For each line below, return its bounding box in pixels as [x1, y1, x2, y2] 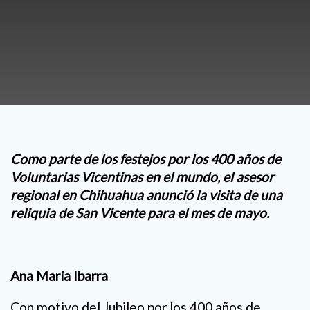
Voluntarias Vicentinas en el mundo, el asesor [10, 169, 274, 185]
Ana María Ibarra [10, 267, 108, 284]
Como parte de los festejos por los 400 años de [10, 151, 281, 167]
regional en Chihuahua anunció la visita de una [10, 187, 282, 203]
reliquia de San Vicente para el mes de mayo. [10, 205, 269, 221]
